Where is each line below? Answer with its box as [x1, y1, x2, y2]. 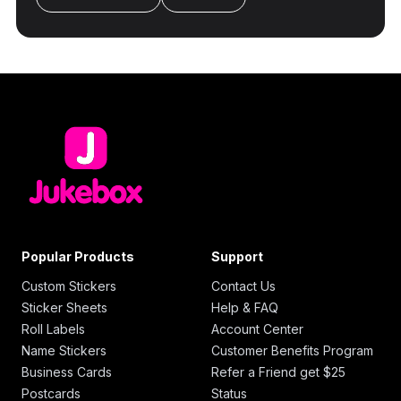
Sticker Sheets [21, 299, 107, 315]
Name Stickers [21, 342, 107, 358]
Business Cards [21, 363, 112, 380]
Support [211, 248, 263, 264]
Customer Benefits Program [211, 342, 373, 358]
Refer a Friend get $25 [211, 363, 346, 380]
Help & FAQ [211, 299, 278, 315]
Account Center [211, 320, 303, 337]
